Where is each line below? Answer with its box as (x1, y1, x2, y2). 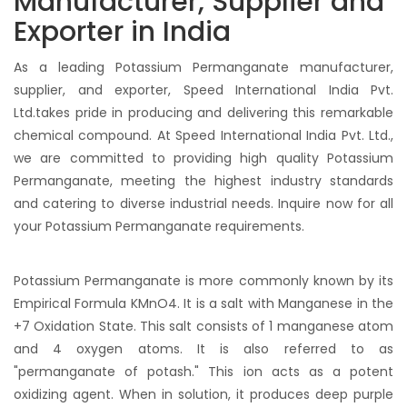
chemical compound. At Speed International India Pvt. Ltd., (14, 126, 393, 144)
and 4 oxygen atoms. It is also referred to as (14, 340, 393, 358)
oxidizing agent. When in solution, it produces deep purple (14, 385, 393, 403)
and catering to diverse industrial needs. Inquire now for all (14, 194, 393, 213)
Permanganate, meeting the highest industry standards (14, 172, 393, 190)
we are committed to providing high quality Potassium (14, 149, 393, 167)
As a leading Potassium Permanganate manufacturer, (14, 58, 393, 76)
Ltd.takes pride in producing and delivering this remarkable (14, 104, 393, 122)
